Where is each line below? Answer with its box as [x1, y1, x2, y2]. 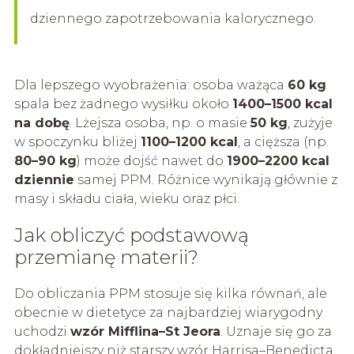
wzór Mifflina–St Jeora [70, 323, 220, 339]
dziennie [13, 171, 74, 187]
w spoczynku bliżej [13, 134, 141, 149]
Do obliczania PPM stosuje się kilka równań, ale [13, 285, 327, 301]
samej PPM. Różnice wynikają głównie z [73, 171, 337, 187]
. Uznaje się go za [220, 323, 332, 339]
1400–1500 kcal [232, 96, 333, 111]
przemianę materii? [13, 245, 198, 269]
